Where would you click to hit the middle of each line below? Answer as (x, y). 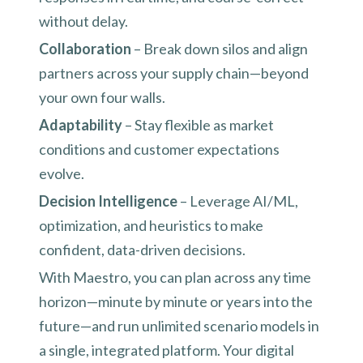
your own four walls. (103, 98)
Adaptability (81, 125)
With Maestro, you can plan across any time (175, 278)
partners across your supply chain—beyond (174, 73)
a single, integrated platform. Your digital (167, 350)
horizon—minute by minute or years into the (176, 302)
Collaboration (85, 49)
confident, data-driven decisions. (143, 250)
